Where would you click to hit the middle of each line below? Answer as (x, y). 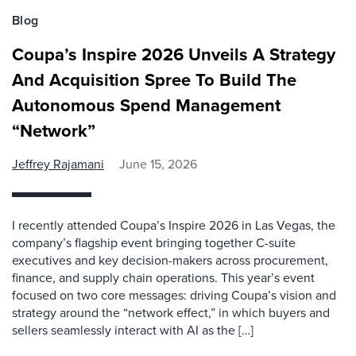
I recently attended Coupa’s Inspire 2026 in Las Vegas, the (174, 226)
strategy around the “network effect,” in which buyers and (171, 313)
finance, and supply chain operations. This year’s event (163, 278)
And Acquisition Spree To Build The (154, 80)
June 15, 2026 (158, 164)
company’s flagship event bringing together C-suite (154, 243)
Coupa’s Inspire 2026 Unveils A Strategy (174, 55)
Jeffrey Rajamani (58, 164)
